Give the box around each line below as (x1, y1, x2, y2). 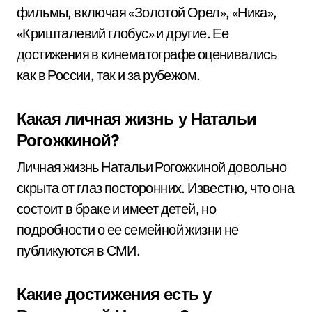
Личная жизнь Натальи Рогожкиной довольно (17, 158, 286, 175)
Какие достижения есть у (17, 283, 212, 304)
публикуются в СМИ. (17, 242, 141, 259)
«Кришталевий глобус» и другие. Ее (17, 24, 229, 42)
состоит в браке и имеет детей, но (17, 200, 217, 217)
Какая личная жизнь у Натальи (17, 108, 256, 129)
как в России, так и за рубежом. (17, 66, 201, 84)
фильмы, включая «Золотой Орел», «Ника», (17, 3, 277, 21)
